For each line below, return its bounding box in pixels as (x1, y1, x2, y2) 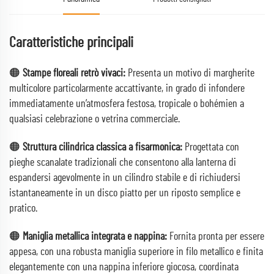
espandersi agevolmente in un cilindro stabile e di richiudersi (9, 172, 240, 183)
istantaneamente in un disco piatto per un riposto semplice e (9, 188, 240, 199)
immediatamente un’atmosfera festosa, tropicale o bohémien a (9, 98, 244, 109)
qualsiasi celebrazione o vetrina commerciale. (9, 114, 180, 125)
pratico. (9, 203, 37, 214)
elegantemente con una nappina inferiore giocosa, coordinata (9, 262, 239, 273)
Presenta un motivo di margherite (128, 68, 254, 79)
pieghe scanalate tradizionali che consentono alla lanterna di (9, 157, 236, 168)
